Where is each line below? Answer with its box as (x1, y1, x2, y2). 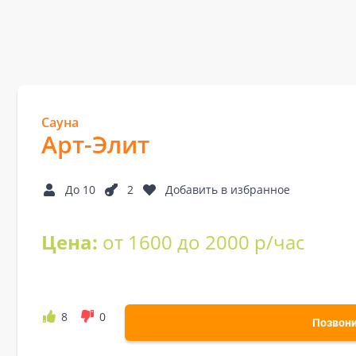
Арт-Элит (41, 128, 149, 161)
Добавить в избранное (165, 182, 290, 197)
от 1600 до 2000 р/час (103, 229, 304, 255)
